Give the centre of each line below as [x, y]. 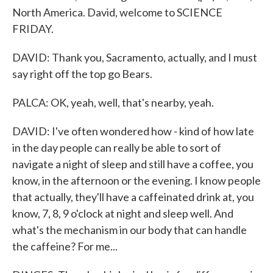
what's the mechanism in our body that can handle [129, 230]
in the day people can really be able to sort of [117, 147]
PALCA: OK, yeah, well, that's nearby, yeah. [113, 102]
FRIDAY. [33, 29]
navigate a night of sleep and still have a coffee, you [133, 164]
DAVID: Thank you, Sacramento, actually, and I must [135, 57]
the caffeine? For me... [65, 246]
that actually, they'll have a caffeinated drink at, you [133, 197]
